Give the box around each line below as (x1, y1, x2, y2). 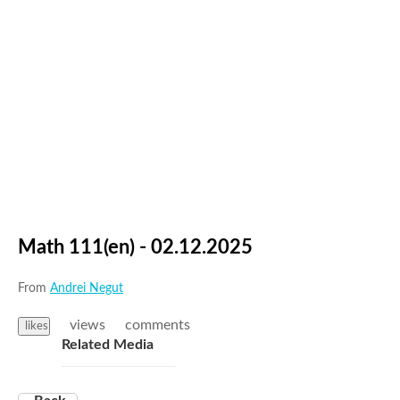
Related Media (61, 337, 154, 352)
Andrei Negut (50, 281, 123, 295)
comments (125, 317, 190, 332)
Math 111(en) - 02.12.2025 (18, 237, 253, 258)
